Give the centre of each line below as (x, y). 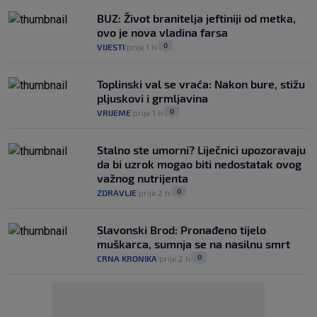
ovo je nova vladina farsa (162, 33)
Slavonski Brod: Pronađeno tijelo (181, 230)
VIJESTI (111, 47)
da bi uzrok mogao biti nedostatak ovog (199, 164)
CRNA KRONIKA (127, 259)
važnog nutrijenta (143, 178)
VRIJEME (114, 113)
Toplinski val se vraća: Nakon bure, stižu (201, 84)
